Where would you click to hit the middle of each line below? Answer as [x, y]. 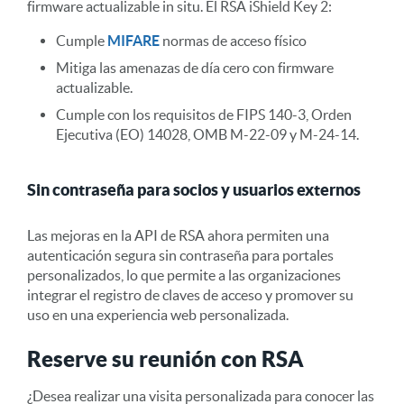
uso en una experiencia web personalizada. [158, 314]
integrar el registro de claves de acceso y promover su [190, 294]
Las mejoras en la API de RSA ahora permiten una [178, 235]
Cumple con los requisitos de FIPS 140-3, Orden [204, 114]
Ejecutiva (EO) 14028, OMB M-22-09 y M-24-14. [207, 134]
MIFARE [133, 40]
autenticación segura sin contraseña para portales [180, 255]
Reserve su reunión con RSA [165, 358]
